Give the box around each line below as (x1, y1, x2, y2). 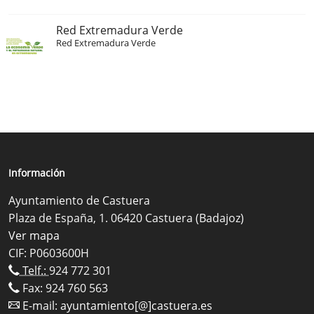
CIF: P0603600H (8, 245, 89, 261)
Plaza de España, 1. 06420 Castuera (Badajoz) (8, 210, 244, 226)
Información (8, 165, 65, 179)
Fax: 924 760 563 (20, 280, 108, 296)
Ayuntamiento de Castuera (8, 192, 150, 208)
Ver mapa (8, 227, 60, 243)
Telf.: (20, 262, 49, 278)
